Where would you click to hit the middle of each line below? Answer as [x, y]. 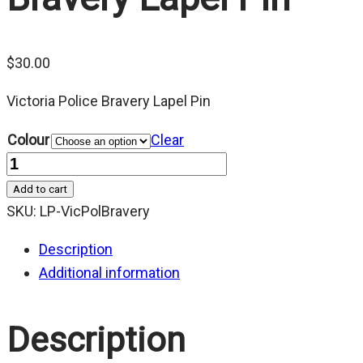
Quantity [32, 164]
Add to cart [40, 190]
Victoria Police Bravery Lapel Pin [109, 101]
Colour [28, 140]
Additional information [109, 273]
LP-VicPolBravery [95, 211]
